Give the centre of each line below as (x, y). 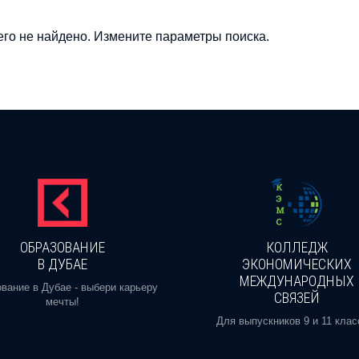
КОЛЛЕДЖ (296, 247)
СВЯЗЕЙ (296, 297)
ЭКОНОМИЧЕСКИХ (296, 264)
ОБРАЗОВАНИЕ (62, 247)
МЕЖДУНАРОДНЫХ (296, 280)
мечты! (62, 301)
